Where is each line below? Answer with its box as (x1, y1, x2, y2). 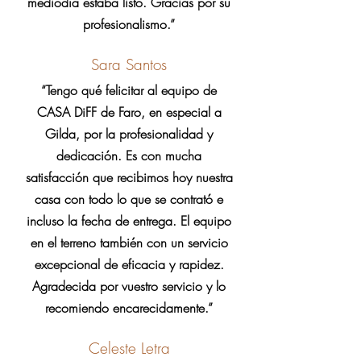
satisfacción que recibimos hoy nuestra (25, 168, 233, 186)
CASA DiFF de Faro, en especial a (36, 103, 222, 121)
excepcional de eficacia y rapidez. (34, 255, 224, 273)
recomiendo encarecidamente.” (45, 299, 213, 317)
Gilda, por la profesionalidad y (45, 125, 213, 143)
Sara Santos (91, 54, 167, 75)
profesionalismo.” (83, 15, 175, 33)
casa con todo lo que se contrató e (35, 190, 223, 208)
